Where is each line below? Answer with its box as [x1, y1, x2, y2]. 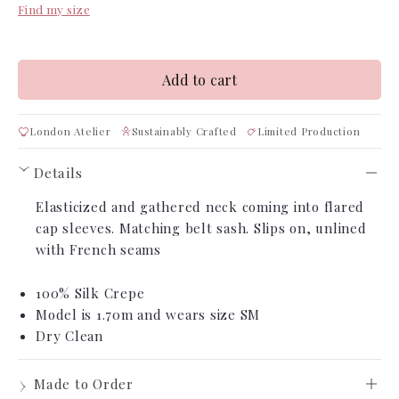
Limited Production [256, 125, 361, 139]
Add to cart [161, 70, 238, 90]
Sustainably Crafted [131, 125, 237, 139]
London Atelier [29, 125, 111, 139]
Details [34, 163, 83, 183]
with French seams [36, 240, 161, 259]
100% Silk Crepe [36, 284, 149, 303]
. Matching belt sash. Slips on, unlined [111, 219, 367, 238]
